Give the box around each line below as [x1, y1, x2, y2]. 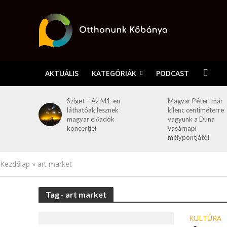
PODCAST [156, 68, 189, 78]
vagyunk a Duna [167, 115, 215, 123]
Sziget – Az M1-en [67, 97, 121, 105]
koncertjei [67, 124, 97, 132]
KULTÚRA [189, 213, 222, 223]
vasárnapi [167, 124, 197, 132]
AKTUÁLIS [45, 68, 79, 78]
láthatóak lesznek [67, 106, 119, 114]
